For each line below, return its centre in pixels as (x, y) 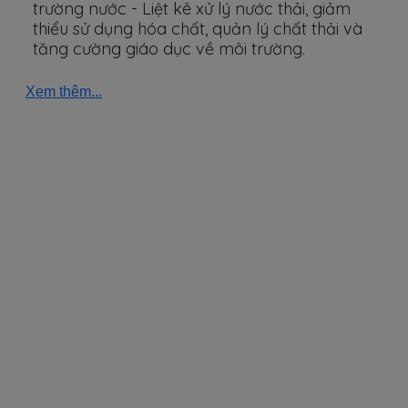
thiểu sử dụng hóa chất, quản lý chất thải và (198, 29)
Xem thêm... (64, 92)
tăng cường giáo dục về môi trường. (169, 49)
